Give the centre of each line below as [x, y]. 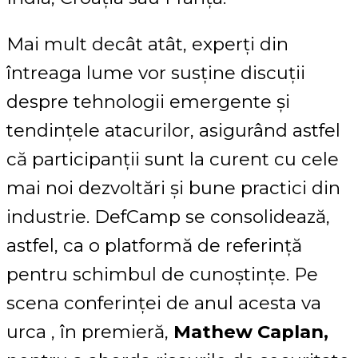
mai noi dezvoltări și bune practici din [173, 188]
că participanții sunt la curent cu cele [173, 159]
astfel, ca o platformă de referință [154, 246]
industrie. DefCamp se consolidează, [168, 217]
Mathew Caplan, [251, 332]
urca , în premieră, [90, 332]
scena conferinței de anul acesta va [164, 303]
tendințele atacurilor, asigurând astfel [173, 131]
